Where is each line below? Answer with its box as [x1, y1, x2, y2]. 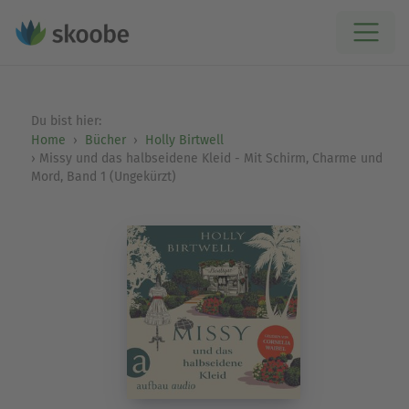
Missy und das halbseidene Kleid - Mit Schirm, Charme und [38, 151, 383, 166]
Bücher [84, 132, 126, 148]
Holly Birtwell [144, 132, 224, 148]
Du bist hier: [30, 113, 105, 129]
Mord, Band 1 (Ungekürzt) [30, 169, 176, 184]
